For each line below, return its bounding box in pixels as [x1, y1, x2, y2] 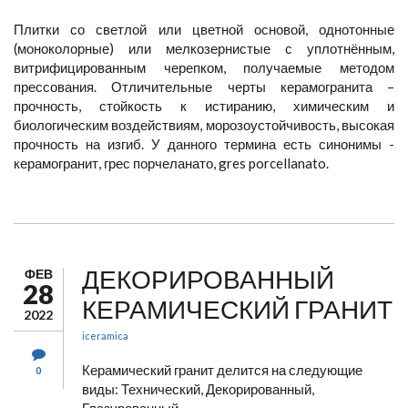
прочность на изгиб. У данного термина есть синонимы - [14, 136, 394, 152]
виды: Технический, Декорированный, [82, 381, 314, 397]
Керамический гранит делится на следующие [82, 362, 362, 378]
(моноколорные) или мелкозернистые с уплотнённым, [14, 40, 394, 56]
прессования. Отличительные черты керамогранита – [14, 78, 394, 95]
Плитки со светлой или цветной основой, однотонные [14, 21, 394, 37]
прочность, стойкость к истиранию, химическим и [14, 97, 394, 114]
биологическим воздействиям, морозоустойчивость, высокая [14, 117, 394, 133]
